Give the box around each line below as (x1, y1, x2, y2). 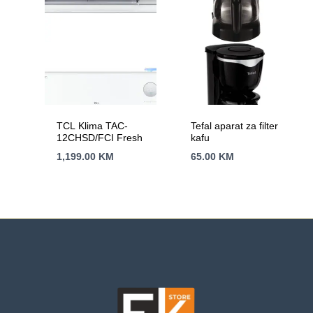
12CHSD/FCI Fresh (57, 131, 143, 143)
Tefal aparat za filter (191, 119, 279, 131)
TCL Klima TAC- (57, 119, 129, 131)
